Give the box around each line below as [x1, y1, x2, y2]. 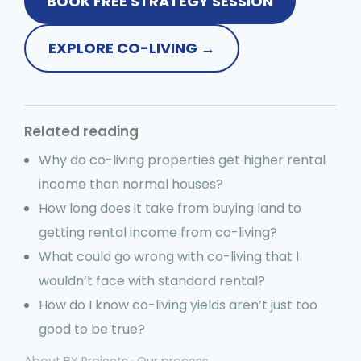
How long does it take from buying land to [38, 198, 301, 218]
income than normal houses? [38, 174, 223, 193]
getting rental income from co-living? [38, 222, 277, 242]
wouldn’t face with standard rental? [38, 271, 265, 290]
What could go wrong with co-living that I [38, 247, 299, 266]
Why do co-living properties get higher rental [38, 150, 326, 169]
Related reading [24, 121, 139, 141]
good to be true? [38, 319, 145, 338]
